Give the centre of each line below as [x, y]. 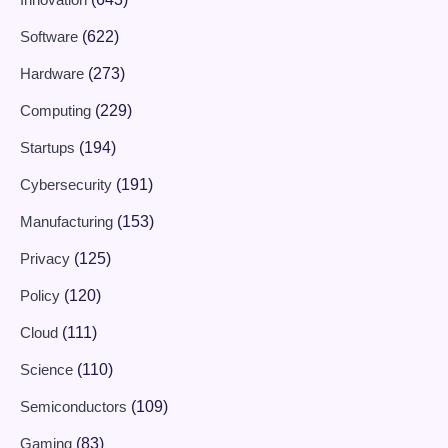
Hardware [54, 74]
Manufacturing [68, 222]
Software [51, 37]
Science [48, 370]
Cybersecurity [68, 185]
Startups [49, 148]
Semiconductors [75, 407]
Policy [42, 296]
